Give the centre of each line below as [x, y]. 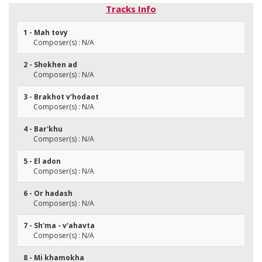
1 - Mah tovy [46, 32]
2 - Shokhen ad [50, 65]
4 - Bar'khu [43, 129]
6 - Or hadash [48, 193]
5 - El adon [42, 161]
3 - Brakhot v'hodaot [61, 97]
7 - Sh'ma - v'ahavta [59, 225]
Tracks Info [131, 9]
